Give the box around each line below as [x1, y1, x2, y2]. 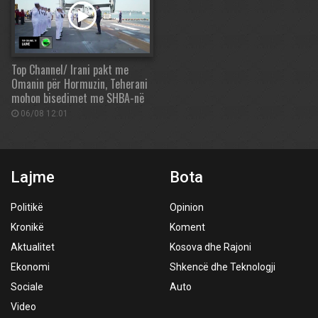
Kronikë [11, 221, 44, 233]
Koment [170, 221, 205, 233]
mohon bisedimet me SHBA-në [11, 89, 144, 106]
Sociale [11, 281, 43, 292]
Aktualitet [11, 241, 55, 253]
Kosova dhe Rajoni [170, 241, 251, 253]
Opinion [170, 202, 204, 213]
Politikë [11, 202, 43, 213]
